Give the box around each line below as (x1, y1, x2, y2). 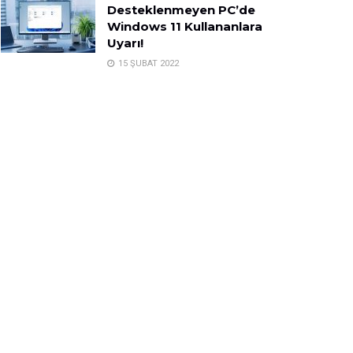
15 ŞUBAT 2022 (116, 58, 179, 69)
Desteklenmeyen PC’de (107, 2, 255, 18)
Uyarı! (107, 35, 143, 51)
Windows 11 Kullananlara (107, 19, 262, 35)
